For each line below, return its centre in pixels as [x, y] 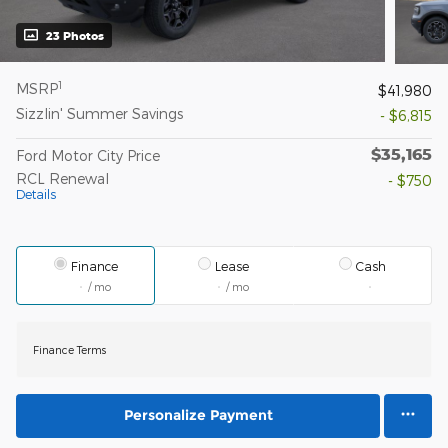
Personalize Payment [198, 415]
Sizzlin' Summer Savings [99, 114]
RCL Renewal [62, 179]
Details [36, 194]
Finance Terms [69, 350]
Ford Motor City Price [88, 156]
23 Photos [75, 36]
